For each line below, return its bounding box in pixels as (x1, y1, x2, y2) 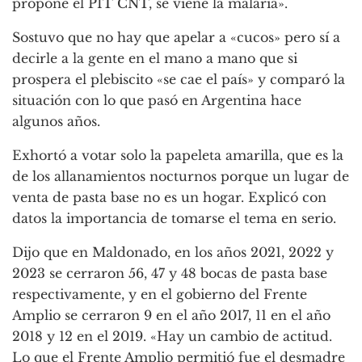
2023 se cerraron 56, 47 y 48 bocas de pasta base (12, 265, 327, 282)
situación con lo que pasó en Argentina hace (12, 92, 301, 109)
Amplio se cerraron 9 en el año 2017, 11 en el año (12, 307, 330, 324)
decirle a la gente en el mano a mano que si (12, 50, 297, 67)
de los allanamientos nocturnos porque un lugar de (12, 168, 349, 185)
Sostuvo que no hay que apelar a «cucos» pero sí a (12, 29, 340, 46)
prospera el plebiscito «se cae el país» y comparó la (12, 71, 345, 88)
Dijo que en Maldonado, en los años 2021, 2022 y (12, 244, 334, 261)
